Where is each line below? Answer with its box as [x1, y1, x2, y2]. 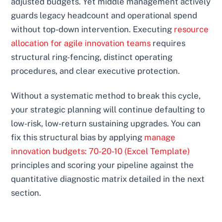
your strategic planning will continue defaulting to [11, 105, 205, 115]
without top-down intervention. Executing [11, 24, 174, 35]
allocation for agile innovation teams [11, 38, 151, 49]
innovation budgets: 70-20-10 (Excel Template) [11, 146, 190, 157]
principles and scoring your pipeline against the [11, 160, 194, 170]
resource [174, 24, 209, 35]
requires [151, 38, 186, 49]
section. [11, 188, 42, 198]
